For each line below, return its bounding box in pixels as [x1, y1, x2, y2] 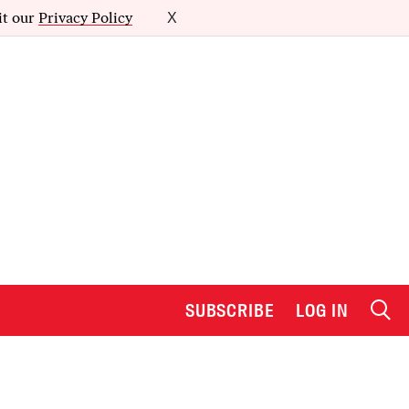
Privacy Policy [38, 9, 132, 26]
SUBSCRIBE [184, 298, 275, 322]
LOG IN [296, 298, 349, 322]
